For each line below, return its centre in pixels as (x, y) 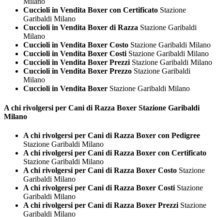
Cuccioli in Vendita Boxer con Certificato (91, 10)
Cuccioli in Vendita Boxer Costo (76, 45)
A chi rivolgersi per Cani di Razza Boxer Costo (100, 170)
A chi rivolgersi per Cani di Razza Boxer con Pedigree (112, 135)
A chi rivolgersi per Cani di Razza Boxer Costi (99, 187)
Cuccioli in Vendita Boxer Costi (75, 54)
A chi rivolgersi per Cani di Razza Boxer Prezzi (101, 205)
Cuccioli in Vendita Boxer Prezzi (77, 62)
